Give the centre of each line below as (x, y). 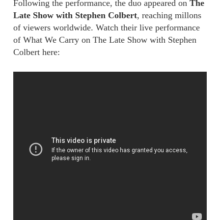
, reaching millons (169, 15)
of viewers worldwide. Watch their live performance (106, 27)
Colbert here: (36, 52)
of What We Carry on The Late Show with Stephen (105, 40)
